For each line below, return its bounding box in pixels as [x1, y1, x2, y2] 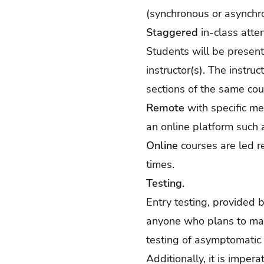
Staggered [146, 25, 198, 39]
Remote [146, 101, 184, 115]
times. [146, 157, 174, 171]
